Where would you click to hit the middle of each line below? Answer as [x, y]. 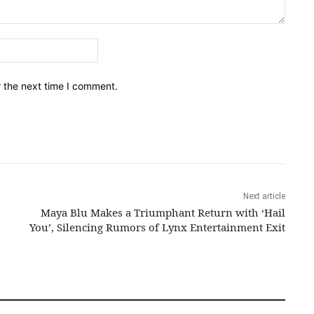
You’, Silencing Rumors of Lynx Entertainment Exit [157, 227]
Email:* [114, 46]
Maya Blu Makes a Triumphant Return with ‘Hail [163, 213]
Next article [264, 197]
